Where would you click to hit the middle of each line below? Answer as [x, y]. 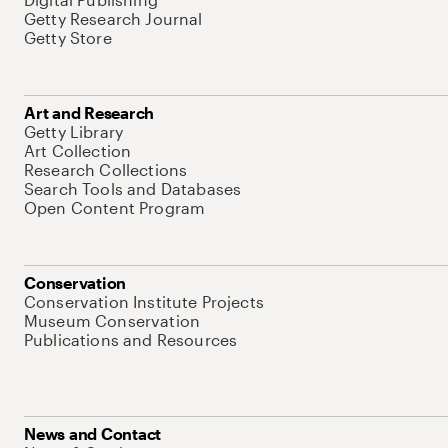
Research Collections [106, 169]
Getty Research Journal [113, 18]
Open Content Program [115, 207]
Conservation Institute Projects [144, 301]
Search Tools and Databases [133, 188]
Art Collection [78, 150]
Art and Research [89, 112]
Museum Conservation [112, 320]
